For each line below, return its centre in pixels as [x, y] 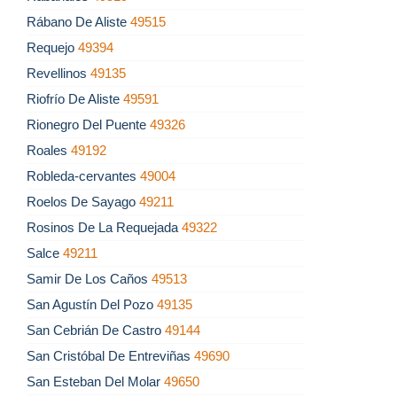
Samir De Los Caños [89, 279]
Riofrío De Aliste [75, 99]
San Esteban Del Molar [95, 382]
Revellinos [58, 74]
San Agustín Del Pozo [92, 305]
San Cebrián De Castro [96, 331]
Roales [49, 151]
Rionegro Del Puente [88, 125]
